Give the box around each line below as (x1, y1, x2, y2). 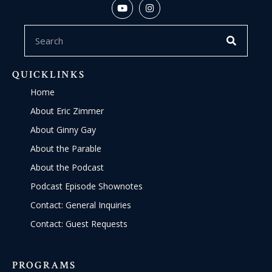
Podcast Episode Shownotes (30, 180, 143, 192)
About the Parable (30, 143, 102, 155)
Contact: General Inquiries (30, 199, 132, 211)
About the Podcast (30, 161, 104, 174)
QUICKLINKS (12, 68, 85, 82)
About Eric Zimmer (30, 105, 104, 117)
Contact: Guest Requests (30, 218, 128, 230)
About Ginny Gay (30, 124, 97, 136)
